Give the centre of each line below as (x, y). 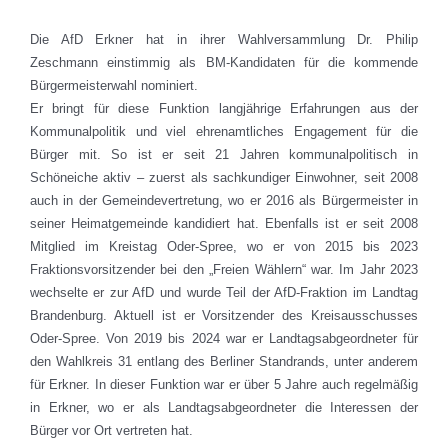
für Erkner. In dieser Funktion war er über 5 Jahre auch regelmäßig (224, 385)
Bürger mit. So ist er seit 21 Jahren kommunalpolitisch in (224, 155)
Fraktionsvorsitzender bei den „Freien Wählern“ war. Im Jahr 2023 (224, 270)
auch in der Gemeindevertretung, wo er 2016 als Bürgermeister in (224, 201)
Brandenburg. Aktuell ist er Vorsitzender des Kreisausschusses (224, 316)
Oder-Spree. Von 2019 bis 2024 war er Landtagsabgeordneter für (224, 339)
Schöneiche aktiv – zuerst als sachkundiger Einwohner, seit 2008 (224, 178)
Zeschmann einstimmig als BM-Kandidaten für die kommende (224, 63)
